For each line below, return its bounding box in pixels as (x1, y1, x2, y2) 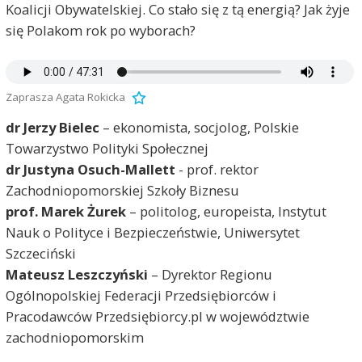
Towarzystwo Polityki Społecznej (5, 139, 208, 158)
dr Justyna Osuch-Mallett (5, 160, 179, 179)
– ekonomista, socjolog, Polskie (99, 118, 299, 137)
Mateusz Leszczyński (5, 265, 148, 284)
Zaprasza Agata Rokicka (5, 89, 125, 104)
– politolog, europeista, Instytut (125, 202, 326, 221)
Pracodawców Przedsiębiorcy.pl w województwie (5, 307, 309, 326)
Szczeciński (5, 244, 76, 263)
